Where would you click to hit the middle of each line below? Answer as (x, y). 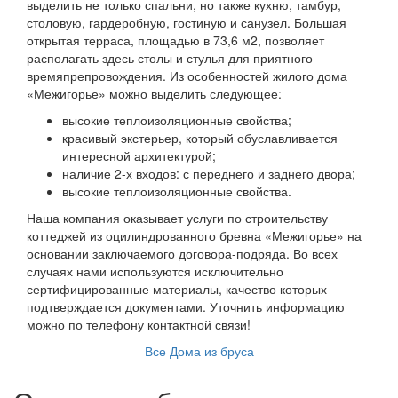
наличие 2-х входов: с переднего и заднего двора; (209, 173)
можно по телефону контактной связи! (139, 324)
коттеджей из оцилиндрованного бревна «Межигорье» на (194, 235)
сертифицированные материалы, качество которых (177, 288)
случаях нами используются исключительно (155, 271)
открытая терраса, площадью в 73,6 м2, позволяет (175, 40)
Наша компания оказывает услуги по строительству (177, 217)
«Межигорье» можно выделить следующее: (154, 93)
